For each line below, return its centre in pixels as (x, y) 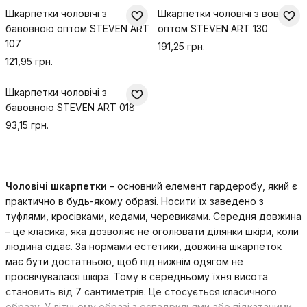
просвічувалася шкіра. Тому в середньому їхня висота (137, 277)
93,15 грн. (27, 125)
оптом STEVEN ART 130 (213, 28)
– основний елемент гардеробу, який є (202, 186)
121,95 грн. (29, 61)
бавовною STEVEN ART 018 (70, 107)
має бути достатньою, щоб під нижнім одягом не (124, 261)
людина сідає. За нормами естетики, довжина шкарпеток (144, 246)
